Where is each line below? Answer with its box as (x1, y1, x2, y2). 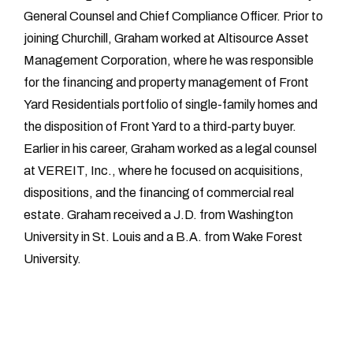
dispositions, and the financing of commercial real (24, 185, 294, 199)
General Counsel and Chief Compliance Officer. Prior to (24, 9, 323, 23)
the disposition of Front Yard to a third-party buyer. (24, 119, 296, 133)
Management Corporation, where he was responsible (24, 53, 314, 67)
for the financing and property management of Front (24, 75, 309, 89)
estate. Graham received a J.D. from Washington (24, 207, 293, 221)
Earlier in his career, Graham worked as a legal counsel (24, 141, 317, 155)
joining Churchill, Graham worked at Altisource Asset (24, 31, 309, 45)
